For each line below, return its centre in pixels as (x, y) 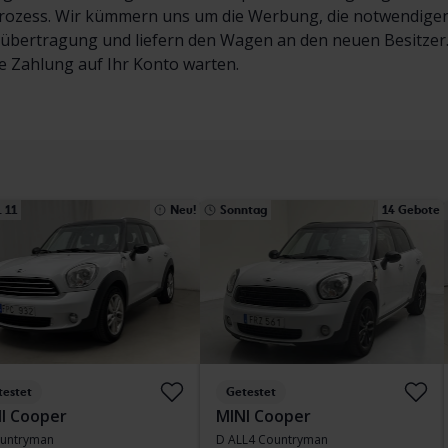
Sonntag (243, 210)
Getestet (251, 392)
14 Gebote (411, 210)
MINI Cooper (263, 416)
